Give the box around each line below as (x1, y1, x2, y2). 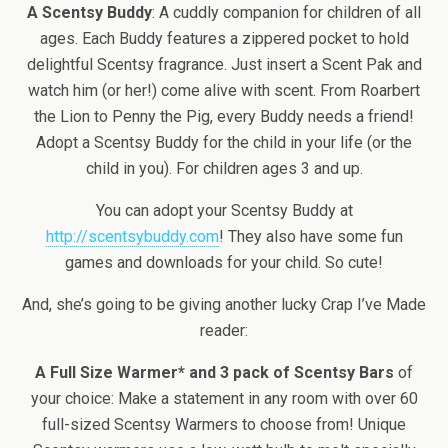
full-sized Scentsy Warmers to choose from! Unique (42, 415, 406, 434)
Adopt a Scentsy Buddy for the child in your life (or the (36, 133, 412, 152)
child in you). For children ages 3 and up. (85, 159, 363, 178)
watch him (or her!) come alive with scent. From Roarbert (28, 81, 420, 100)
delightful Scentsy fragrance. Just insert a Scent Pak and (26, 55, 422, 74)
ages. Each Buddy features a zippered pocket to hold (39, 29, 409, 48)
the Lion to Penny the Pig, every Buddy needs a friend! (34, 107, 414, 126)
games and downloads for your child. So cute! (65, 253, 383, 272)
